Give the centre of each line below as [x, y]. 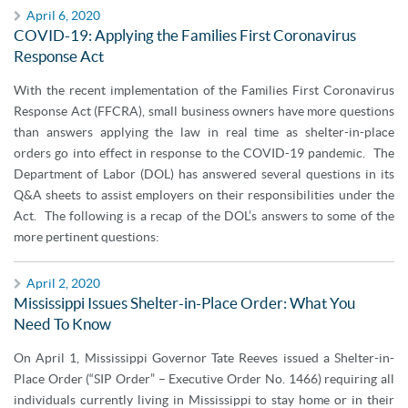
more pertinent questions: [87, 237]
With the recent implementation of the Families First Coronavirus [204, 90]
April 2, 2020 [63, 283]
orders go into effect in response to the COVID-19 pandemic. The [204, 153]
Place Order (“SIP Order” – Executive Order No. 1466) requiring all [204, 379]
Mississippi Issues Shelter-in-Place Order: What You [184, 303]
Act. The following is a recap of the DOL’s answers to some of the [204, 216]
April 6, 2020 [63, 15]
